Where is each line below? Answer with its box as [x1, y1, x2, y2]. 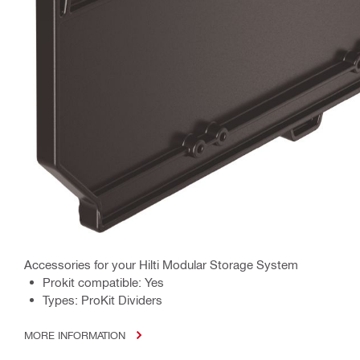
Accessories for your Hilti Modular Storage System [24, 257, 298, 272]
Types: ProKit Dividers [43, 292, 162, 308]
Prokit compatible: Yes [43, 275, 164, 290]
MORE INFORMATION [24, 329, 125, 342]
